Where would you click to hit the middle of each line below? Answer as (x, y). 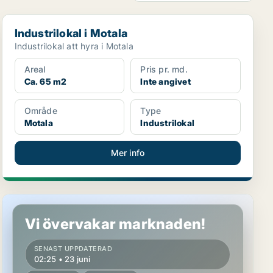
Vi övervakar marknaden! (115, 224)
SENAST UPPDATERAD (73, 249)
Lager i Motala (36, 200)
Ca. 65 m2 (45, 81)
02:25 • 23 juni (62, 259)
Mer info (128, 153)
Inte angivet (165, 81)
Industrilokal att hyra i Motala (74, 46)
